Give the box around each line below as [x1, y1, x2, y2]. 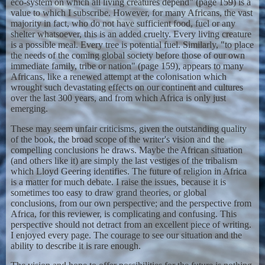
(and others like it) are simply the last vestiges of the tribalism [10, 155, 237, 166]
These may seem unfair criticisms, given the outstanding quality [10, 123, 247, 134]
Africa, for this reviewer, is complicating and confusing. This [10, 208, 237, 219]
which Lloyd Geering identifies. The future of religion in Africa [10, 166, 247, 176]
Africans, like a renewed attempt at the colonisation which [10, 72, 227, 82]
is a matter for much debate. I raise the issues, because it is [10, 176, 226, 187]
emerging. [10, 104, 48, 114]
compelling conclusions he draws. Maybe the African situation [10, 144, 243, 155]
